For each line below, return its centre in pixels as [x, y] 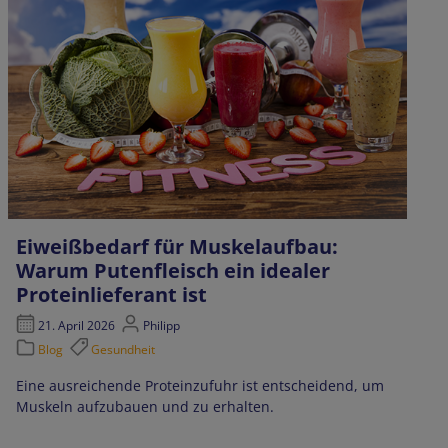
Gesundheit [123, 350]
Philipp [160, 326]
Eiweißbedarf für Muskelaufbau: [176, 246]
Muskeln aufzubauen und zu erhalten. [144, 407]
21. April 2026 [76, 326]
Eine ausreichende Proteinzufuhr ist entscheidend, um [199, 386]
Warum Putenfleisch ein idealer [172, 270]
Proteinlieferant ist [111, 294]
